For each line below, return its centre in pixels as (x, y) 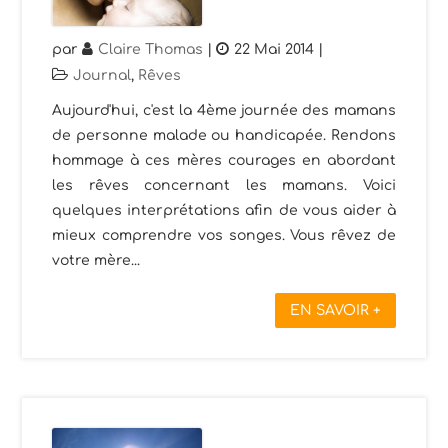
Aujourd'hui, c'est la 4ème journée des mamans (224, 111)
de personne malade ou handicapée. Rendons (224, 136)
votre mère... (96, 261)
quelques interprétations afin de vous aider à (224, 211)
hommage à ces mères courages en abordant (224, 161)
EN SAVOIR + (335, 311)
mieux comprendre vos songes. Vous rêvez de (224, 236)
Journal (102, 76)
